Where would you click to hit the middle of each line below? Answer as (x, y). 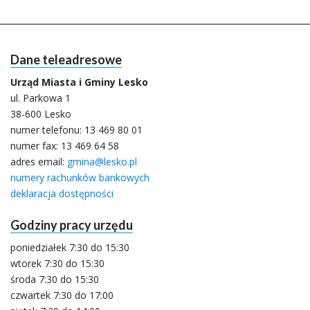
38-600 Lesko (41, 114)
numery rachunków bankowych (80, 178)
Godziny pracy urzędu (72, 225)
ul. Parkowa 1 (40, 98)
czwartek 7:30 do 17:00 (62, 295)
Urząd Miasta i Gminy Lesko (79, 82)
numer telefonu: (47, 130)
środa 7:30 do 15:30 (55, 280)
